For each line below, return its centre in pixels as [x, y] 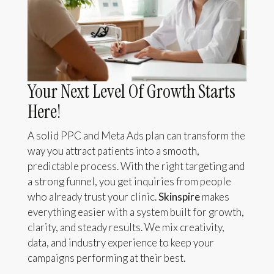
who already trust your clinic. [93, 197]
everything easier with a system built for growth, [135, 212]
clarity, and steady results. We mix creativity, [126, 228]
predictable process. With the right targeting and [136, 166]
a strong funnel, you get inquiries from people [129, 182]
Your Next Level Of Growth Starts [131, 92]
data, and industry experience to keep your [120, 243]
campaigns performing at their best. [106, 258]
